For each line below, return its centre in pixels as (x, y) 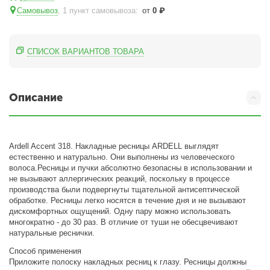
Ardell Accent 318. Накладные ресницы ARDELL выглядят (114, 146)
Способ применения (46, 251)
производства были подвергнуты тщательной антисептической (124, 190)
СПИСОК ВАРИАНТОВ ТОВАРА (86, 52)
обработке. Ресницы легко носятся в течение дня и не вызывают (128, 200)
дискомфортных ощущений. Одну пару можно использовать (120, 211)
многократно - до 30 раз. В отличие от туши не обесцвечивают (124, 222)
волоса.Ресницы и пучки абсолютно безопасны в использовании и (131, 168)
